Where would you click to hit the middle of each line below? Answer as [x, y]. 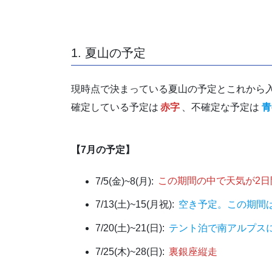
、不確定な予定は [221, 107]
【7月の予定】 [103, 149]
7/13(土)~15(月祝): [136, 205]
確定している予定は [115, 107]
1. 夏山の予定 [108, 53]
